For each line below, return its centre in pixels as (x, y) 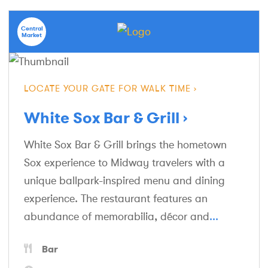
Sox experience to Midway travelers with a (124, 163)
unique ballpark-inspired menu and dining (124, 181)
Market (32, 35)
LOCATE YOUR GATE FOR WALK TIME (107, 89)
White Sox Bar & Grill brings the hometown (125, 145)
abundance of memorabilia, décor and (117, 217)
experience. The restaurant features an (116, 199)
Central (32, 29)
